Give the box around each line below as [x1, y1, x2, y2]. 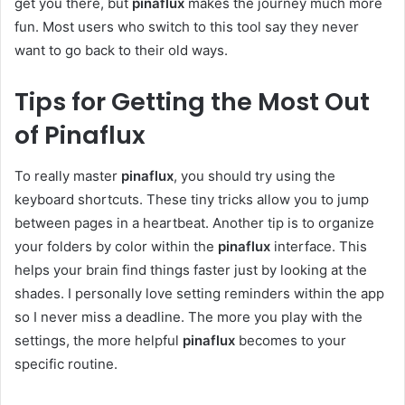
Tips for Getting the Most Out [14, 85, 370, 119]
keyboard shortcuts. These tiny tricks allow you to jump [14, 190, 369, 208]
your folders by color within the [14, 237, 218, 255]
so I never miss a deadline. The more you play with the [14, 307, 363, 325]
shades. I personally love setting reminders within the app [14, 284, 384, 302]
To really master [14, 166, 121, 184]
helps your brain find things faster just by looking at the [14, 260, 367, 278]
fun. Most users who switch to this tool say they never [14, 18, 359, 36]
